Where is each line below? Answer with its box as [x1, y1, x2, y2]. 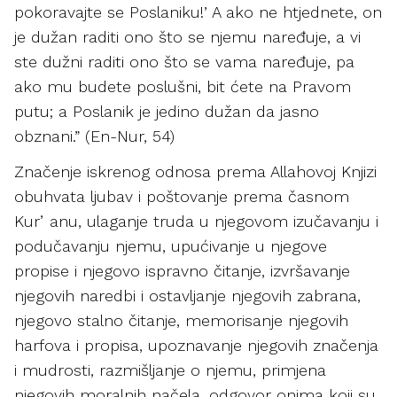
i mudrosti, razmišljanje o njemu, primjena [14, 361, 326, 379]
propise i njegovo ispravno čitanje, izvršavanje [14, 261, 350, 280]
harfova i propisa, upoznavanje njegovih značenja [14, 336, 378, 354]
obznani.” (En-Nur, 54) [14, 127, 175, 145]
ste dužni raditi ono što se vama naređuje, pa [14, 52, 354, 71]
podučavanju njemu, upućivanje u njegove [14, 237, 327, 255]
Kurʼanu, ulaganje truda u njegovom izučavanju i [14, 212, 378, 230]
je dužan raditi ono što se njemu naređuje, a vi [14, 27, 361, 46]
